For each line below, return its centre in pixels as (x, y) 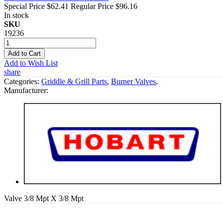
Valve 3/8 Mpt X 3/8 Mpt (44, 198)
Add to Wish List (31, 63)
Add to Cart (24, 53)
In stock (16, 15)
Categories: (23, 81)
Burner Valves (133, 81)
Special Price (24, 6)
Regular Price (92, 6)
